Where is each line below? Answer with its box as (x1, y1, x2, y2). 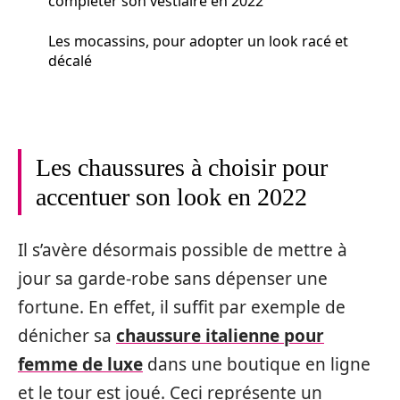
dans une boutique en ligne (143, 352, 371, 376)
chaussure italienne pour (116, 323, 324, 347)
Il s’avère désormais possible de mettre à (18, 237, 347, 262)
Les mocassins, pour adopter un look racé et (48, 30, 348, 51)
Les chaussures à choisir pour (36, 154, 328, 181)
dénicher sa (18, 323, 116, 347)
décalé (48, 50, 92, 71)
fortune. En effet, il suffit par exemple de (18, 295, 346, 319)
